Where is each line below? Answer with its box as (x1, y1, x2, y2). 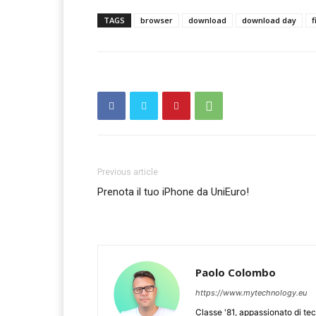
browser (140, 15, 173, 26)
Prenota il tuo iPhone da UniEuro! (97, 186, 249, 199)
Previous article (97, 167, 158, 178)
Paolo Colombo (195, 265, 276, 280)
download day (242, 15, 296, 26)
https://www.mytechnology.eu (195, 288, 307, 298)
